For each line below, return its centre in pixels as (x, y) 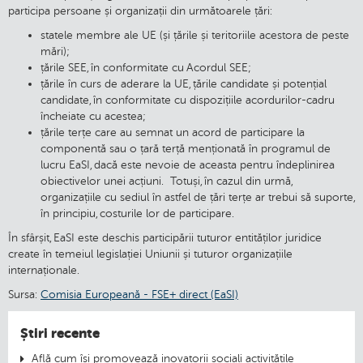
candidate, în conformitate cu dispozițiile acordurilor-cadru (188, 100)
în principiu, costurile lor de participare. (137, 214)
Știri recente (60, 333)
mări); (55, 52)
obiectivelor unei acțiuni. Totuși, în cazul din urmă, (166, 181)
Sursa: (24, 295)
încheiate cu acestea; (93, 117)
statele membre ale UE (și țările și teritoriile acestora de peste (195, 36)
